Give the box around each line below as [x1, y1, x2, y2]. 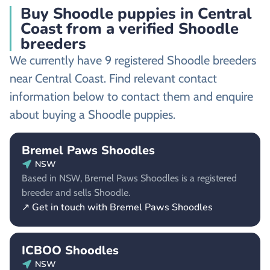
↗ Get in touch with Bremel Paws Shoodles [22, 200, 213, 214]
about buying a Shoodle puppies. [10, 107, 175, 122]
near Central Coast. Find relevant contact [10, 71, 217, 86]
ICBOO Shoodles [22, 242, 119, 259]
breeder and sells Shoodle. [22, 186, 130, 198]
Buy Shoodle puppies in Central [20, 3, 252, 25]
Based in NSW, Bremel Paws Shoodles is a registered [22, 172, 237, 184]
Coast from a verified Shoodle [20, 18, 239, 40]
